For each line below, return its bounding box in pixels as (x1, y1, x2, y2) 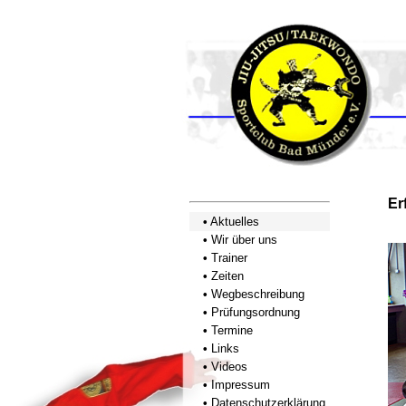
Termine (211, 324, 253, 337)
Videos (211, 360, 247, 373)
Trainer (211, 251, 247, 265)
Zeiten (211, 269, 244, 283)
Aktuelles (210, 215, 259, 228)
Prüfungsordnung (211, 305, 300, 319)
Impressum (211, 378, 270, 391)
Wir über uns (211, 233, 277, 246)
